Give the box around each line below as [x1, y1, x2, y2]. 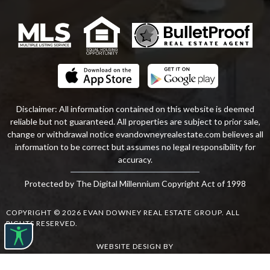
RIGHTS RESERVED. [6, 218, 78, 228]
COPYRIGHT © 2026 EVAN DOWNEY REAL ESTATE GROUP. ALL [6, 207, 240, 217]
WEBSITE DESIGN [96, 241, 162, 251]
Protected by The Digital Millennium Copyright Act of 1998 [24, 178, 246, 189]
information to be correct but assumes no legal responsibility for [14, 141, 256, 152]
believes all [220, 128, 263, 139]
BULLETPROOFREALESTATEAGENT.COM [58, 252, 212, 262]
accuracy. [118, 154, 152, 165]
